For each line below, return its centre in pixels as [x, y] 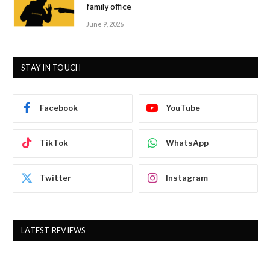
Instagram [187, 178]
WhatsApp [187, 143]
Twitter [55, 178]
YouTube [183, 108]
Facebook [59, 108]
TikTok [54, 143]
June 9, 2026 [105, 24]
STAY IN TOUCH [51, 67]
